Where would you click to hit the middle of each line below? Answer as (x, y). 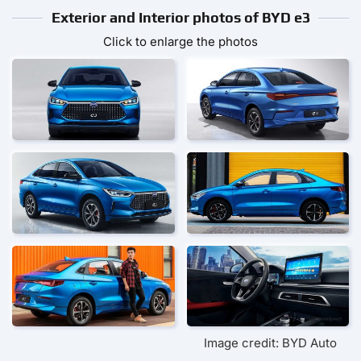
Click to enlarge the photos (180, 41)
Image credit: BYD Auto (270, 343)
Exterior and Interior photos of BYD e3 (180, 17)
